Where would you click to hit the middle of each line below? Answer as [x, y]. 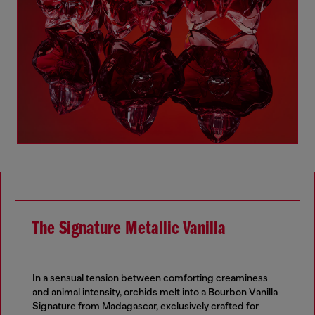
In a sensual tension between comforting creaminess [150, 278]
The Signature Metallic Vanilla [129, 230]
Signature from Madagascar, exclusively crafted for [146, 306]
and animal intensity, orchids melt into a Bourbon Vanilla [155, 292]
